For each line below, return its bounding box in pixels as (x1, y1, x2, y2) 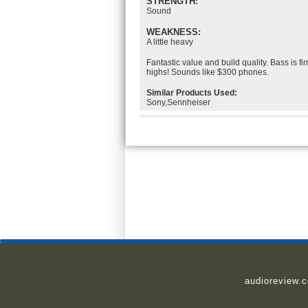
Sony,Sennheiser (146, 98, 210, 107)
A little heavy (146, 37, 193, 47)
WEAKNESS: (146, 27, 201, 37)
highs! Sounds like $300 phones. (146, 67, 269, 77)
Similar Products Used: (146, 88, 237, 98)
